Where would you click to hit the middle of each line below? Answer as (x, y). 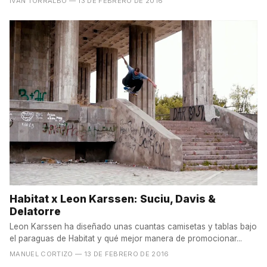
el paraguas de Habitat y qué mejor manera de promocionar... (126, 238)
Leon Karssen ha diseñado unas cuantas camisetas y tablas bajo (133, 226)
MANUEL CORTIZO (41, 254)
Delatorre (35, 211)
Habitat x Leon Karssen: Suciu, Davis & (113, 198)
